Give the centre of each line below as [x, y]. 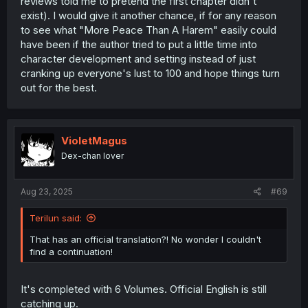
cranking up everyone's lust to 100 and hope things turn [150, 73]
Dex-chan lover [92, 156]
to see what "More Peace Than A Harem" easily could [148, 30]
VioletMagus [94, 141]
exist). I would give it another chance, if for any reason [148, 15]
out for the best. [59, 88]
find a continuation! [71, 251]
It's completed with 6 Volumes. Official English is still [144, 289]
